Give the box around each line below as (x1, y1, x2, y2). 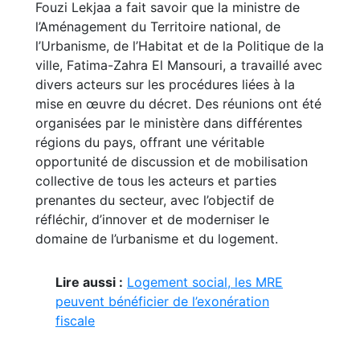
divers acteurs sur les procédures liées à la (35, 76, 295, 92)
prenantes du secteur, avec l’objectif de (35, 192, 274, 208)
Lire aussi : (55, 274, 123, 290)
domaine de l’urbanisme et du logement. (35, 231, 278, 247)
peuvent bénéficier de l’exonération (55, 293, 269, 309)
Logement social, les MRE (127, 274, 283, 290)
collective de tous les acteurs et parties (35, 173, 276, 189)
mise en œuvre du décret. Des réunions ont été (35, 96, 321, 112)
